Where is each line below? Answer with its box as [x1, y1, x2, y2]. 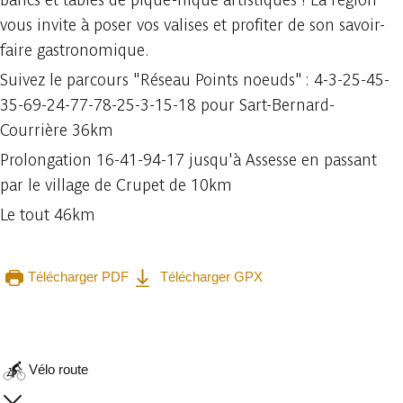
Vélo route [29, 361, 88, 377]
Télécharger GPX [157, 268, 263, 284]
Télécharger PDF [28, 268, 129, 284]
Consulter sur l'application [37, 296, 187, 312]
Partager [229, 296, 280, 312]
